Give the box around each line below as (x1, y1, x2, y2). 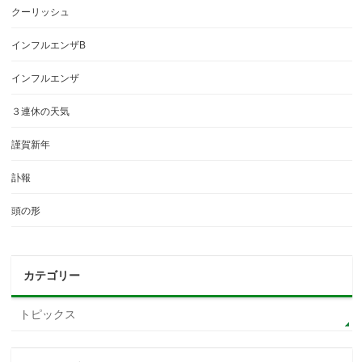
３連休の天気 (11, 106, 70, 118)
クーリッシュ (11, 6, 70, 19)
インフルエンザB (11, 40, 86, 52)
